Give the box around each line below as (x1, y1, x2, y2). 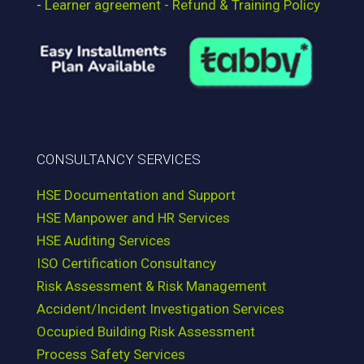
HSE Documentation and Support (37, 187, 236, 204)
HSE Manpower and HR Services (37, 210, 230, 227)
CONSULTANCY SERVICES (37, 151, 201, 168)
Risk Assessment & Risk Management (37, 278, 266, 295)
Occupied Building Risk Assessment (37, 323, 255, 340)
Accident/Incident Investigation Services (37, 301, 284, 318)
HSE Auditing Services (37, 232, 171, 249)
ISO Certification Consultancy (37, 255, 216, 272)
